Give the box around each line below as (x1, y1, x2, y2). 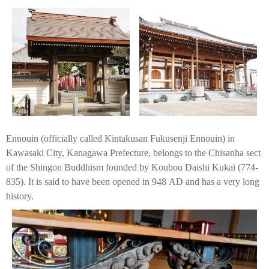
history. (6, 191, 34, 201)
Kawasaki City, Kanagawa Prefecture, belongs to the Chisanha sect (6, 148, 261, 158)
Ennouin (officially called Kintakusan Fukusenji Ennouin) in (6, 133, 235, 144)
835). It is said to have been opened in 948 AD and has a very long (6, 177, 259, 187)
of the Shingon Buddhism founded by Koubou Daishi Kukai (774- (6, 162, 258, 172)
